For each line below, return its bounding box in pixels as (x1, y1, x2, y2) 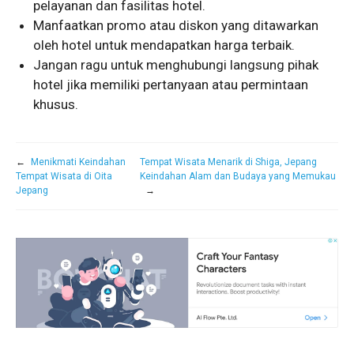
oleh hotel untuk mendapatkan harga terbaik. (33, 36, 296, 53)
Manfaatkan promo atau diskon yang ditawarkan (33, 17, 319, 33)
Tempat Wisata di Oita (16, 170, 112, 182)
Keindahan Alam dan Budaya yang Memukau (139, 170, 336, 182)
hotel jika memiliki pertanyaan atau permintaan (33, 76, 309, 92)
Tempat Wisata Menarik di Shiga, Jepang (139, 156, 317, 168)
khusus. (33, 96, 79, 112)
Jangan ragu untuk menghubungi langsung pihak (33, 56, 319, 73)
